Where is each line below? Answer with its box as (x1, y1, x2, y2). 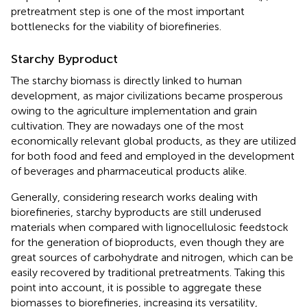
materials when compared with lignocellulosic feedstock (11, 220, 288, 234)
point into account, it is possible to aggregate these (11, 280, 262, 294)
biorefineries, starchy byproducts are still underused (11, 205, 261, 219)
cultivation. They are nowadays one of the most (11, 119, 244, 132)
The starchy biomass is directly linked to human (11, 73, 242, 87)
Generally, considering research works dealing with (11, 190, 258, 204)
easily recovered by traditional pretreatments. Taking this (11, 265, 285, 279)
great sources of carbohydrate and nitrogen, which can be (11, 250, 293, 264)
